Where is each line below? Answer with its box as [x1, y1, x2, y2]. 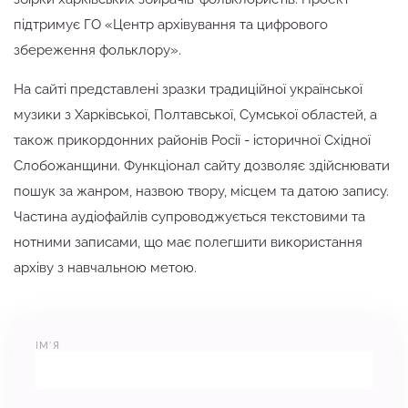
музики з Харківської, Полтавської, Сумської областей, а [14, 107, 377, 123]
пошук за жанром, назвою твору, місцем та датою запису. [14, 183, 389, 199]
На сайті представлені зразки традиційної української [14, 81, 362, 97]
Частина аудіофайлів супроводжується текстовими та [14, 209, 365, 225]
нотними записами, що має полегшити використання [14, 234, 362, 250]
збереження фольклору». [14, 42, 181, 58]
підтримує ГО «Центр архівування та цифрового [14, 16, 328, 33]
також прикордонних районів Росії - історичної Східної [14, 132, 371, 148]
